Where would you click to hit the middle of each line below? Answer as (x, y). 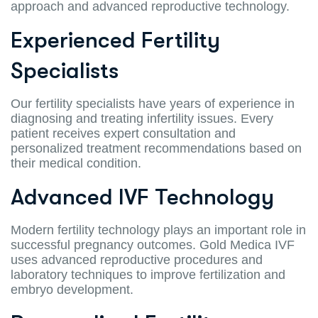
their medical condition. (76, 163)
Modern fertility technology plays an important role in (158, 230)
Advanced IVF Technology (142, 197)
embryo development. (72, 289)
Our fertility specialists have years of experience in (153, 103)
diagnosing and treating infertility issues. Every (142, 118)
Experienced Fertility (115, 40)
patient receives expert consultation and (123, 133)
